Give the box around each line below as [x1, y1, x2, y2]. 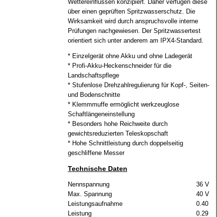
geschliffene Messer [67, 149, 124, 156]
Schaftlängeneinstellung [67, 110, 135, 118]
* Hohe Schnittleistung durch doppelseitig [67, 139, 183, 147]
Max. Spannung [67, 190, 112, 198]
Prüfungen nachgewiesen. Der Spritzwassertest [67, 27, 201, 34]
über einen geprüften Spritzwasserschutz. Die [67, 8, 195, 15]
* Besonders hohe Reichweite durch [67, 120, 168, 127]
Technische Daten [67, 165, 127, 172]
